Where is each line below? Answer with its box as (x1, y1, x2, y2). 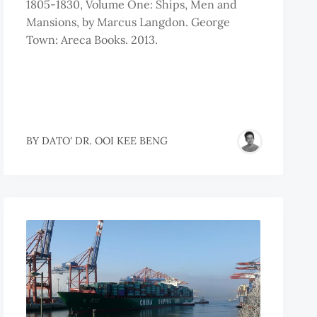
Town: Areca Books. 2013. (26, 32, 158, 47)
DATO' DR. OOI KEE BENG (42, 134, 168, 148)
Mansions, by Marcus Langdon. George (26, 14, 231, 29)
